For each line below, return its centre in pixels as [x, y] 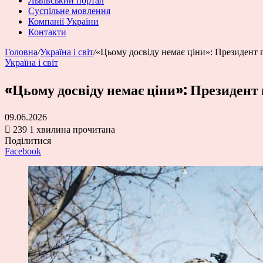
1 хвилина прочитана [72, 129]
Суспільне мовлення [69, 11]
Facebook [23, 151]
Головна [21, 52]
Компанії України [63, 21]
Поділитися [28, 140]
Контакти [47, 32]
